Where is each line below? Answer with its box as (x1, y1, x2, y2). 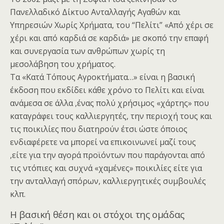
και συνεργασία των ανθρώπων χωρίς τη (10, 45, 165, 57)
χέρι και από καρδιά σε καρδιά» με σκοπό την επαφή (10, 32, 208, 44)
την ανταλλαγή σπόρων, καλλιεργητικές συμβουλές (10, 175, 206, 187)
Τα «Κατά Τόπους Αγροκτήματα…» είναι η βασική (10, 71, 195, 83)
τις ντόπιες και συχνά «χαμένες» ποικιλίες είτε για (10, 162, 202, 174)
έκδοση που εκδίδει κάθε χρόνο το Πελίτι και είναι (10, 84, 204, 96)
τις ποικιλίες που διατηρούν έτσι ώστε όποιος (10, 123, 187, 135)
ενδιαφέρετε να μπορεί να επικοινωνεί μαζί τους (10, 136, 196, 148)
